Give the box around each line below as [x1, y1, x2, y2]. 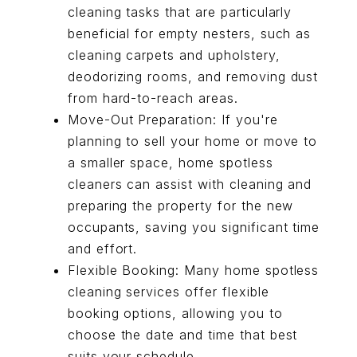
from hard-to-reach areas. [67, 90, 238, 106]
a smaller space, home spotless [67, 155, 273, 171]
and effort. [67, 241, 138, 257]
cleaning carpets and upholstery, [67, 47, 280, 63]
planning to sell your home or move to [67, 133, 318, 149]
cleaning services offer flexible [67, 284, 269, 300]
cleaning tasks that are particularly [67, 4, 292, 20]
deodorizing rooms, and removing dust [67, 69, 319, 84]
